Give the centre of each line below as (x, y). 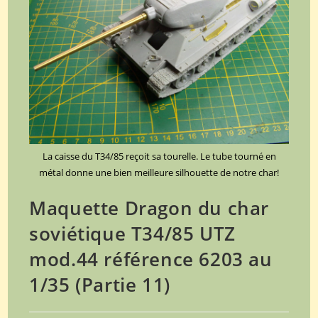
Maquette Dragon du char (149, 208)
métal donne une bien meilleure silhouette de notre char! (159, 173)
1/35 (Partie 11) (100, 285)
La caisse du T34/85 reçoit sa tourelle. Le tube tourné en (159, 157)
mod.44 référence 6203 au (151, 259)
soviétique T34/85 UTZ (132, 234)
